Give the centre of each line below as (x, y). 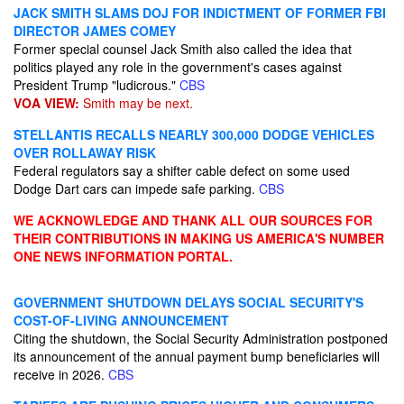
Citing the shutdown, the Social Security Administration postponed (201, 338)
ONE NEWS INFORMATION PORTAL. (123, 256)
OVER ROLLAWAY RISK (85, 152)
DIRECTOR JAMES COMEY (95, 31)
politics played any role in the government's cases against (178, 67)
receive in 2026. (61, 374)
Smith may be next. (136, 103)
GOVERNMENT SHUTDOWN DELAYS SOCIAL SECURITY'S (188, 302)
